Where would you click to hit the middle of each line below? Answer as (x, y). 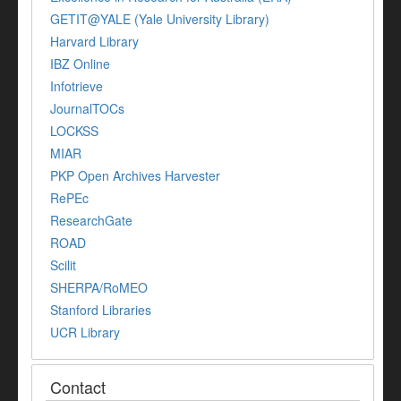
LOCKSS (74, 131)
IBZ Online (80, 64)
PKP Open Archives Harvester (135, 176)
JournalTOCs (87, 109)
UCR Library (85, 333)
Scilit (63, 265)
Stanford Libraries (101, 310)
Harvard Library (94, 42)
